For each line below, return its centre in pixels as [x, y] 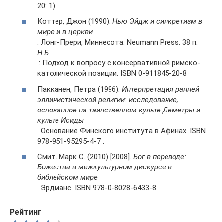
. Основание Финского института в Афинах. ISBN [121, 131]
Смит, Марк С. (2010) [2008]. [85, 157]
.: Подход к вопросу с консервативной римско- [119, 63]
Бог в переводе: [160, 157]
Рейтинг [26, 212]
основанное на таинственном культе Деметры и [119, 110]
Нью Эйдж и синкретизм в [157, 22]
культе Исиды [60, 120]
